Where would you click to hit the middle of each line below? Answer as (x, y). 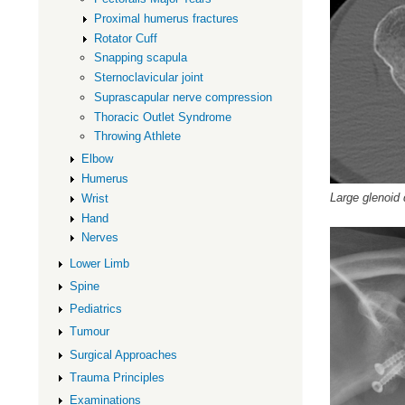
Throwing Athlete (138, 137)
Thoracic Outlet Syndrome (163, 117)
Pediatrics (95, 309)
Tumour (89, 332)
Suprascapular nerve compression (184, 97)
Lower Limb (99, 263)
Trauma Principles (117, 377)
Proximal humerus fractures (167, 18)
